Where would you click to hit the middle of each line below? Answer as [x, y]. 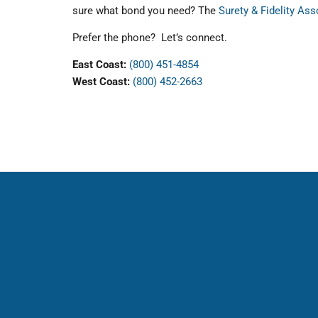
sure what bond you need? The [146, 10]
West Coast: [103, 82]
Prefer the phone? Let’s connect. [150, 37]
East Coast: [101, 65]
